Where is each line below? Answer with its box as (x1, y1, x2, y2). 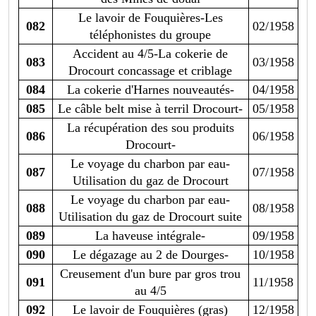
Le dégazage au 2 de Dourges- (72, 248, 229, 262)
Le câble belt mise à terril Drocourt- (58, 102, 243, 116)
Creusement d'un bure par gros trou (60, 267, 241, 281)
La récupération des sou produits (66, 121, 234, 135)
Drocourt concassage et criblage (68, 63, 232, 78)
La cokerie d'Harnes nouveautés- (66, 83, 234, 97)
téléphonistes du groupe (90, 28, 211, 42)
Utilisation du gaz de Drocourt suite (59, 209, 242, 224)
